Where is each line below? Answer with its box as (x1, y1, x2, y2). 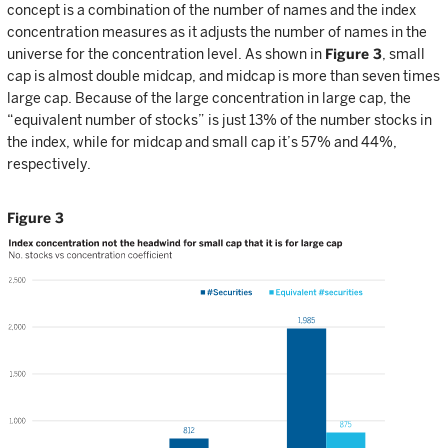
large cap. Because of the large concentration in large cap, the (7, 90, 411, 107)
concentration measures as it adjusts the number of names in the (7, 24, 427, 41)
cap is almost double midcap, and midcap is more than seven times (7, 68, 440, 85)
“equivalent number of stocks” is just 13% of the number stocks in (7, 112, 432, 129)
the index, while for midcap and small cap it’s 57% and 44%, (7, 134, 397, 151)
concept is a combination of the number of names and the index (7, 2, 416, 19)
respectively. (7, 156, 91, 173)
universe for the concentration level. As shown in (7, 46, 325, 63)
